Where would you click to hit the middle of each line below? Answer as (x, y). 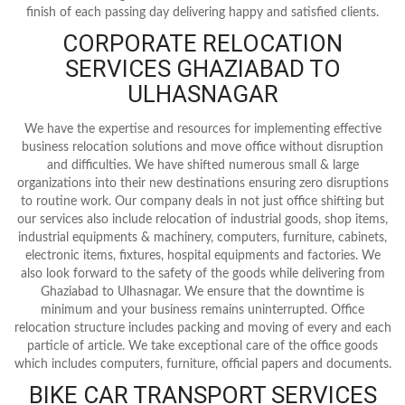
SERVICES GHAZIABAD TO (202, 68)
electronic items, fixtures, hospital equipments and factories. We (202, 255)
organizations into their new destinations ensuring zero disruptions (202, 183)
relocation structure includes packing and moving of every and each (202, 328)
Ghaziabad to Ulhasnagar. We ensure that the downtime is (202, 292)
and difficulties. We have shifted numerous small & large (202, 165)
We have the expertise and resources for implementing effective (202, 129)
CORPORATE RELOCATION (202, 43)
